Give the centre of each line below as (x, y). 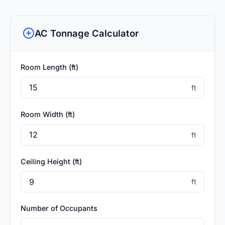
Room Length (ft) (49, 67)
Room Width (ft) (48, 114)
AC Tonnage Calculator (87, 33)
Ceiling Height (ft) (51, 161)
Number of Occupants (59, 208)
